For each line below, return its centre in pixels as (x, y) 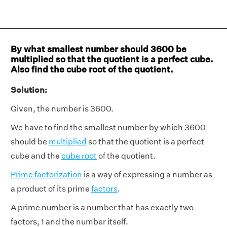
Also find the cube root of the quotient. (92, 69)
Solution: (29, 90)
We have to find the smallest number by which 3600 (108, 127)
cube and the (36, 156)
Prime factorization (46, 175)
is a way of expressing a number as (147, 175)
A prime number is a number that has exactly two (102, 207)
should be (30, 142)
